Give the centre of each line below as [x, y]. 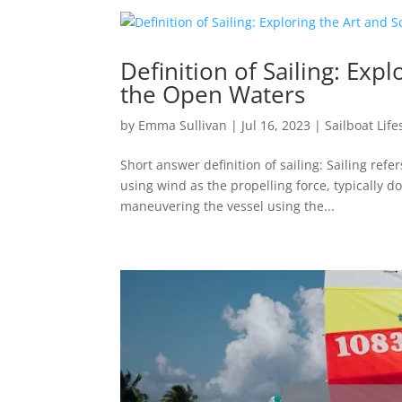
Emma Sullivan [183, 125]
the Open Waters [213, 94]
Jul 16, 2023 [276, 125]
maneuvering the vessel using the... [228, 205]
